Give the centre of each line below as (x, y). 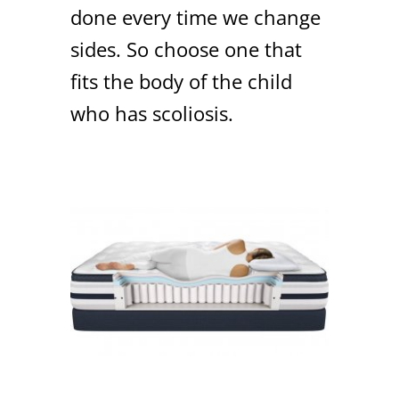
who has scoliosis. (152, 114)
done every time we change (195, 17)
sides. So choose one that (186, 49)
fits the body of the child (181, 81)
